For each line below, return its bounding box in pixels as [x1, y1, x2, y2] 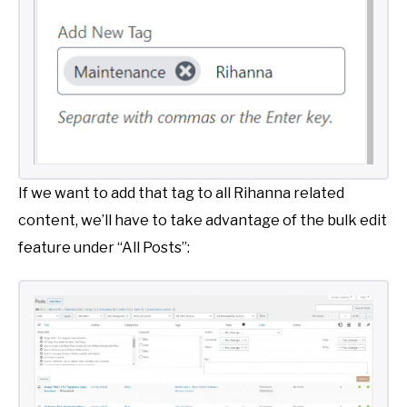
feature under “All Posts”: [18, 239, 190, 257]
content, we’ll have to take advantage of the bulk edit [18, 212, 387, 230]
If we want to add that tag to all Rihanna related [18, 184, 344, 203]
